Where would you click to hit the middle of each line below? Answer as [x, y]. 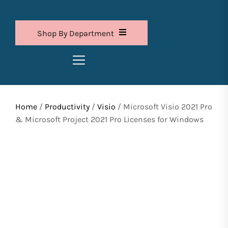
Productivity [67, 107]
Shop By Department [75, 34]
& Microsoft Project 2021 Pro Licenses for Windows [109, 120]
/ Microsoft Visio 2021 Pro [164, 107]
